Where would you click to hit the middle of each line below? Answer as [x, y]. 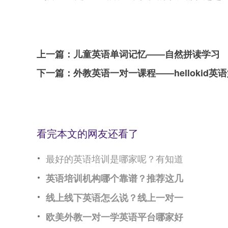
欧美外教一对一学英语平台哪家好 [115, 217]
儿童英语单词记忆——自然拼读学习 [147, 54]
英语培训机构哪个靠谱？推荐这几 [115, 178]
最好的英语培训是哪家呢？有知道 [115, 158]
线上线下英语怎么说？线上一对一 [115, 197]
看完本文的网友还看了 [88, 133]
